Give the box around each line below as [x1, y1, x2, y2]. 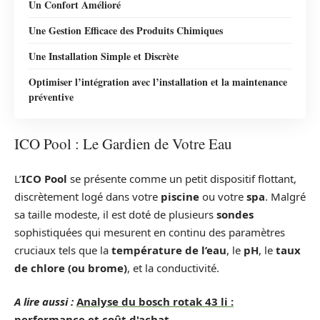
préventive [29, 89, 74, 104]
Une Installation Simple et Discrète [29, 48, 179, 64]
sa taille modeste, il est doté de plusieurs [14, 206, 216, 221]
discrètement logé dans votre [14, 189, 161, 204]
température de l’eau [111, 242, 226, 257]
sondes [216, 206, 254, 221]
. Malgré [265, 189, 306, 204]
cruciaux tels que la [14, 242, 111, 257]
